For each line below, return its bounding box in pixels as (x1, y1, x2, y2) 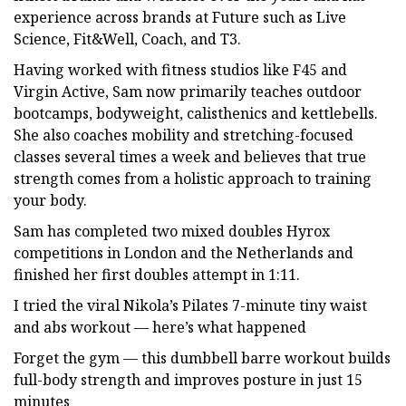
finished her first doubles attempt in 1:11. (14, 264, 300, 285)
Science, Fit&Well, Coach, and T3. (14, 28, 241, 49)
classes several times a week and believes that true (14, 146, 366, 167)
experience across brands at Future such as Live (14, 6, 346, 27)
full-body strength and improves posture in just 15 (14, 369, 362, 390)
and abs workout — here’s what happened (14, 316, 306, 337)
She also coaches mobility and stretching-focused (14, 124, 353, 145)
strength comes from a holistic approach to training (14, 168, 372, 188)
